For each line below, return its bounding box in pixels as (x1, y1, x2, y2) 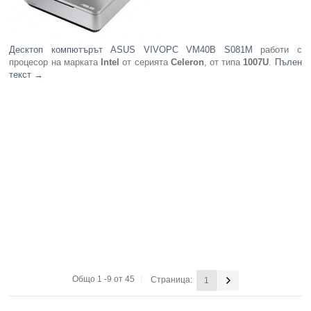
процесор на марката (9, 57, 101, 68)
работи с (252, 44, 302, 56)
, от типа (203, 57, 244, 68)
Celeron (170, 57, 204, 68)
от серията (119, 57, 171, 68)
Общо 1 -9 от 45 (72, 274, 135, 285)
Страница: (150, 275, 192, 285)
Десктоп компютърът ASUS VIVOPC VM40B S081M (9, 44, 253, 56)
